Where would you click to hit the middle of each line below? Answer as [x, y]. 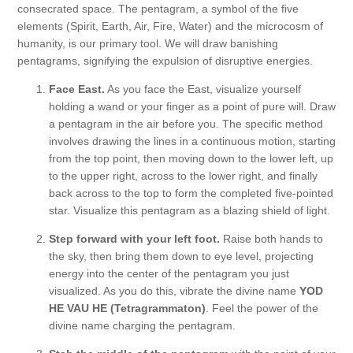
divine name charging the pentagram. [142, 325]
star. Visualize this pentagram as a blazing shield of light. [190, 210]
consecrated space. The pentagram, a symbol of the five [158, 8]
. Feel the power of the [262, 308]
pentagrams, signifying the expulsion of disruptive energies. [165, 60]
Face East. [77, 89]
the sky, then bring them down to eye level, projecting [181, 256]
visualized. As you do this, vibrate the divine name [174, 290]
